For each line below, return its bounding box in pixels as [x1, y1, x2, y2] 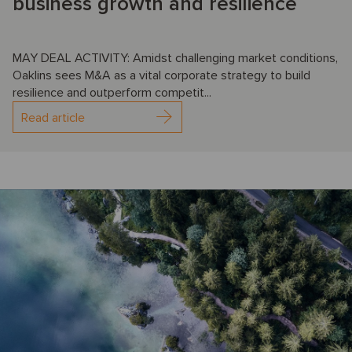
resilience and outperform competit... [13, 84, 211, 101]
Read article [21, 109, 85, 126]
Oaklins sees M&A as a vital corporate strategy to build [13, 67, 310, 83]
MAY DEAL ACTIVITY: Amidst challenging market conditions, [13, 49, 338, 66]
